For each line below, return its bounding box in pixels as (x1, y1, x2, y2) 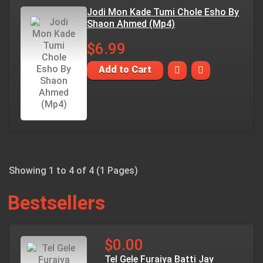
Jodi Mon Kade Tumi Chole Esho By (87, 6, 240, 18)
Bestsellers (8, 191, 105, 214)
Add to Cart (99, 64, 152, 75)
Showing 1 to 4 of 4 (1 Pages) (9, 165, 138, 176)
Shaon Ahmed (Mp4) (87, 18, 176, 29)
